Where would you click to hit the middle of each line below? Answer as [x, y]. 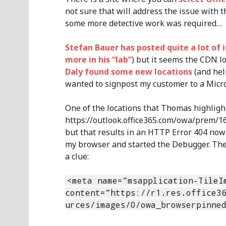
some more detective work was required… [144, 23]
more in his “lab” [98, 60]
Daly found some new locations [129, 72]
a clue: [77, 156]
